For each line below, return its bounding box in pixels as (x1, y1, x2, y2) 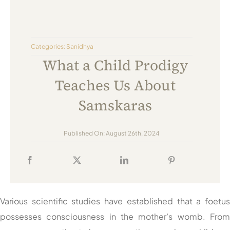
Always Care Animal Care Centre (60, 5, 170, 14)
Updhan (101, 26, 128, 35)
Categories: (31, 42, 66, 50)
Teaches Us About (54, 75, 176, 95)
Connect (100, 47, 130, 56)
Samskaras (78, 95, 152, 116)
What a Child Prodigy (42, 55, 188, 75)
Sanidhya (66, 42, 93, 50)
